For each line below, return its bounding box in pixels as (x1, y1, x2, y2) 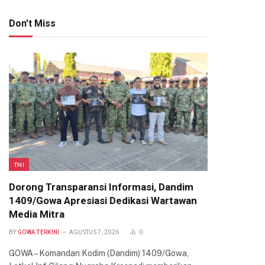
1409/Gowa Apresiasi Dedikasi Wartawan (9, 195, 197, 206)
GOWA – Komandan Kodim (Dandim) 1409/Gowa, (9, 248, 189, 258)
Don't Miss (9, 18, 56, 29)
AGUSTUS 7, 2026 (69, 229, 119, 235)
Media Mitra (9, 208, 64, 220)
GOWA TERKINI (17, 229, 60, 235)
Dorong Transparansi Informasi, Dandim (9, 181, 193, 193)
